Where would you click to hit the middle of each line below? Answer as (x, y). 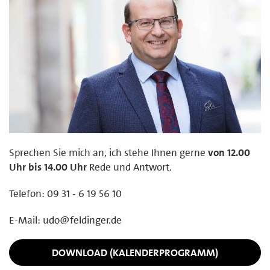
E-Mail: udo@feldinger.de (65, 220)
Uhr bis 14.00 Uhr (48, 167)
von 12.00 (229, 153)
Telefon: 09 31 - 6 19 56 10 (65, 194)
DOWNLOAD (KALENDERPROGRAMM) (135, 252)
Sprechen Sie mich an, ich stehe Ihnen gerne (108, 153)
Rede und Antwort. (129, 167)
